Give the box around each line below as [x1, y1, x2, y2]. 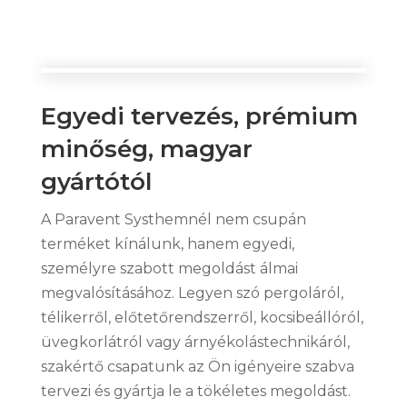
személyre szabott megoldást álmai [40, 259, 298, 277]
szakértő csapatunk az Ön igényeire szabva [40, 357, 354, 375]
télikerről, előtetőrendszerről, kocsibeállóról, [40, 308, 363, 326]
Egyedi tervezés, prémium [40, 101, 358, 131]
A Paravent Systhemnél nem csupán [40, 210, 306, 228]
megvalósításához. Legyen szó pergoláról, [40, 283, 343, 302]
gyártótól [40, 166, 152, 196]
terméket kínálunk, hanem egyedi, [40, 234, 294, 253]
